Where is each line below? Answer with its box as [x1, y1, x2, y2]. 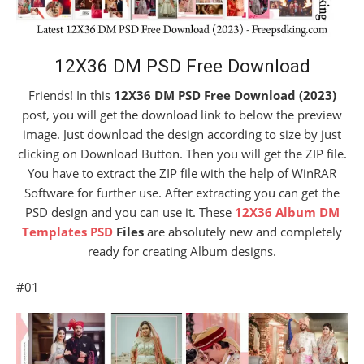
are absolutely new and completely [144, 223, 342, 240]
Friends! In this [28, 87, 114, 104]
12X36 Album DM [234, 204, 340, 221]
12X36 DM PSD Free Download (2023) [113, 87, 336, 104]
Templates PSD [22, 223, 113, 240]
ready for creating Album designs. [88, 243, 276, 260]
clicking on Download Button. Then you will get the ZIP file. [17, 145, 347, 162]
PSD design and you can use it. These [24, 204, 235, 221]
